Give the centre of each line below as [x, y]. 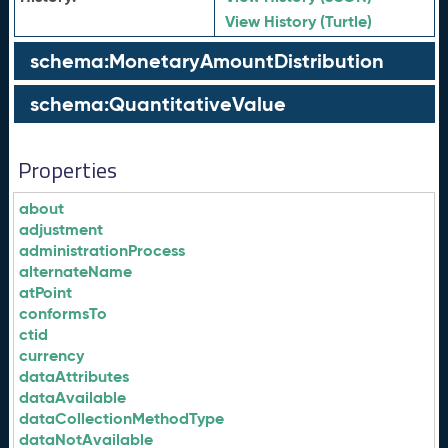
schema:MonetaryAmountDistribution [206, 61]
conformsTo [63, 313]
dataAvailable [73, 397]
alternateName [76, 271]
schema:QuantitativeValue [157, 104]
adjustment [61, 229]
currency [52, 355]
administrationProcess [102, 250]
